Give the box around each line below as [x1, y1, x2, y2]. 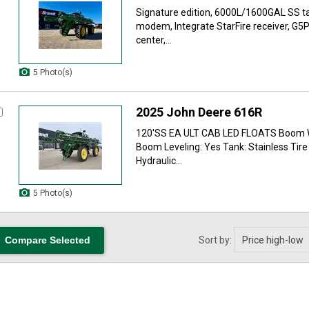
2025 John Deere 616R [136, 105, 262, 119]
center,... [136, 34, 172, 46]
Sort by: [199, 235, 234, 246]
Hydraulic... [136, 155, 182, 166]
